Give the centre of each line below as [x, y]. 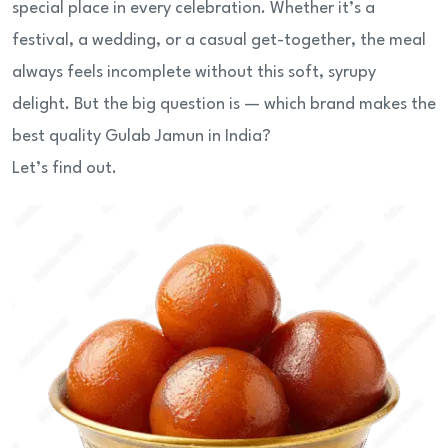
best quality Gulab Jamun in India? [141, 137]
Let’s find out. [64, 169]
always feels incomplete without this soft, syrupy [194, 73]
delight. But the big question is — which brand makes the [224, 105]
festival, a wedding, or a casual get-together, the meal [219, 41]
